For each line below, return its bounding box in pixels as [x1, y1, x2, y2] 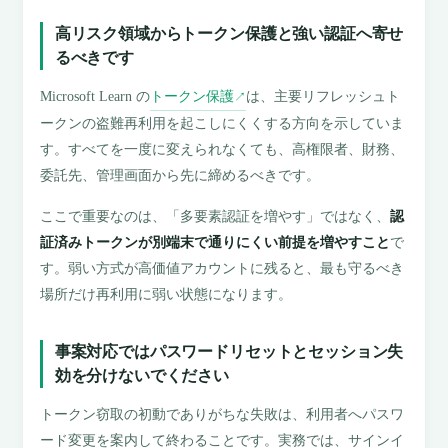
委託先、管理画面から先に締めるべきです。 [40, 168, 321, 184]
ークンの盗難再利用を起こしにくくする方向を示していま [40, 116, 405, 132]
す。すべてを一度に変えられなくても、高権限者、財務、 [40, 142, 405, 158]
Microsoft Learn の [40, 89, 151, 105]
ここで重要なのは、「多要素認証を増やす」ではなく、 [40, 208, 391, 224]
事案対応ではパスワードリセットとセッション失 [54, 341, 404, 361]
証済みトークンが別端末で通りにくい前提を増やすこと [40, 234, 391, 250]
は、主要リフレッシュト [246, 89, 401, 105]
